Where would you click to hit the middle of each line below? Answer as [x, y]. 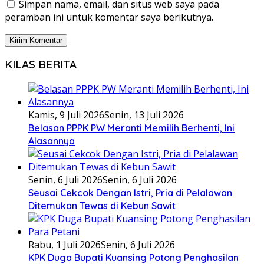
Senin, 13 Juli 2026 [144, 115]
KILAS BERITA [41, 65]
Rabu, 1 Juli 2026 [65, 245]
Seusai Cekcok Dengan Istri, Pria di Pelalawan [130, 193]
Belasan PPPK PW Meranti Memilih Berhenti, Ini [131, 128]
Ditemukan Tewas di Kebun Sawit [102, 206]
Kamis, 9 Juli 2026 [66, 115]
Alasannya [52, 141]
